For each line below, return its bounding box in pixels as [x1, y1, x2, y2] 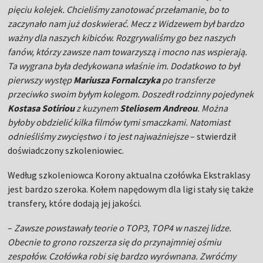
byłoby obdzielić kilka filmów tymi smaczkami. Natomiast [8, 116, 231, 128]
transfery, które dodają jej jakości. [8, 197, 142, 209]
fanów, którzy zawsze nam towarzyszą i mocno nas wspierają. [8, 46, 248, 58]
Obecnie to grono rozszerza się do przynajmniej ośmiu [8, 236, 222, 248]
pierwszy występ [8, 74, 74, 86]
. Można [197, 102, 228, 114]
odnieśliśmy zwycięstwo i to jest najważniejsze [8, 130, 189, 142]
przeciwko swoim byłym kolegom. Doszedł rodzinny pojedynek [8, 88, 254, 100]
